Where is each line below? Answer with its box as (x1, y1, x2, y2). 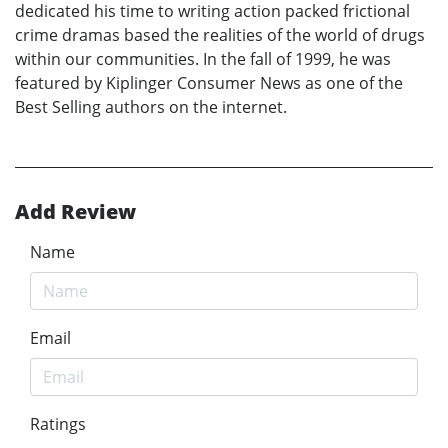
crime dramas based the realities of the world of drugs (15, 23, 425, 46)
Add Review (15, 197, 136, 225)
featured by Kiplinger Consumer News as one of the (15, 71, 403, 94)
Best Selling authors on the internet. (15, 95, 287, 118)
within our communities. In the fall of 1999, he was (15, 47, 391, 70)
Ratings (30, 412, 86, 435)
